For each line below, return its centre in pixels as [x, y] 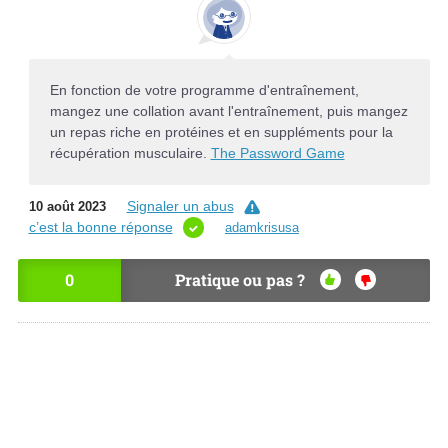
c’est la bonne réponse [100, 226]
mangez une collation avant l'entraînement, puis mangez [228, 111]
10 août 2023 [67, 206]
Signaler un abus [180, 205]
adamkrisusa [262, 227]
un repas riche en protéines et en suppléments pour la [221, 132]
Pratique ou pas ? [240, 279]
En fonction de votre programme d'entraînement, [204, 90]
